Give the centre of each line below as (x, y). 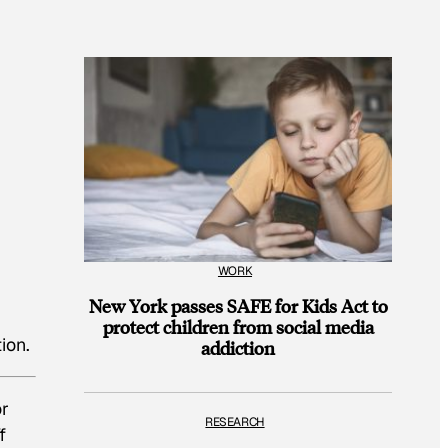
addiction (238, 347)
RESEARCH (235, 422)
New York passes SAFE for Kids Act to (238, 305)
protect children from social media (238, 326)
